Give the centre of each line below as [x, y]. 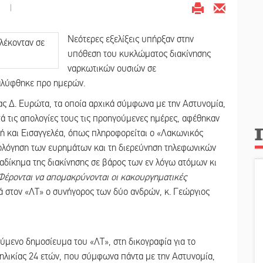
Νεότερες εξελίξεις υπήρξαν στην [131, 39]
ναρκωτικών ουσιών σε [112, 68]
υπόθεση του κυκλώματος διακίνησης [139, 54]
